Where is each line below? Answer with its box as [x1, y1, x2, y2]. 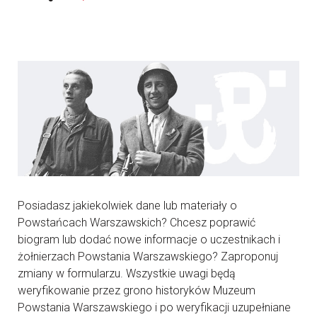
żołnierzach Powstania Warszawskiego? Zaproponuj [18, 249, 278, 263]
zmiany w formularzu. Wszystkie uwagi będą [18, 266, 236, 280]
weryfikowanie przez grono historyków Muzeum [18, 283, 255, 297]
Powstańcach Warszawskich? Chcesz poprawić [18, 215, 255, 229]
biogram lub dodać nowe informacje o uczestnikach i [18, 232, 280, 246]
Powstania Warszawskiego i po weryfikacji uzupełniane [18, 300, 291, 314]
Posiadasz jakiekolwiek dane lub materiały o [18, 198, 237, 212]
